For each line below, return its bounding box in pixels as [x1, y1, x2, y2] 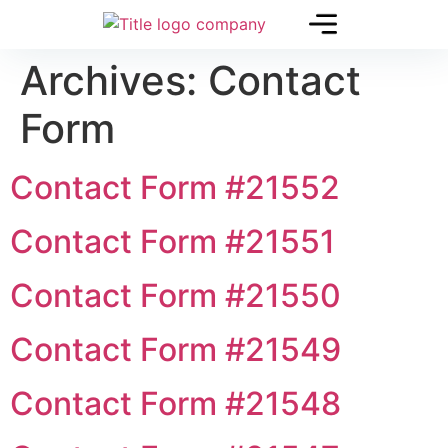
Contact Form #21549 [10, 330, 341, 369]
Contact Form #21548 [10, 384, 341, 423]
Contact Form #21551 [10, 222, 335, 261]
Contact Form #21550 [10, 276, 341, 315]
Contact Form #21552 [10, 168, 340, 207]
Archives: [20, 56, 208, 105]
